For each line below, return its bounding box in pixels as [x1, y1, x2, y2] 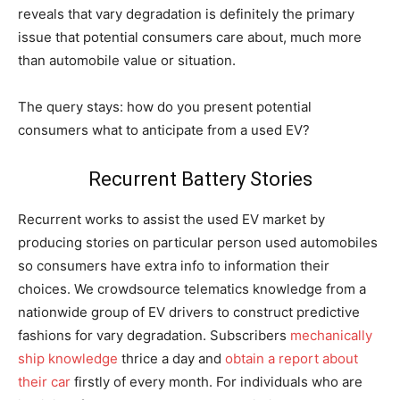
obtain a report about [225, 350, 358, 367]
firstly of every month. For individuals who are [71, 373, 362, 390]
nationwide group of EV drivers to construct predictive [18, 304, 360, 321]
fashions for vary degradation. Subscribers [18, 327, 290, 344]
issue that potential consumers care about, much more [18, 29, 362, 46]
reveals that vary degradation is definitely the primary [18, 5, 354, 22]
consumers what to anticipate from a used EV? [18, 121, 310, 138]
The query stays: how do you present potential [18, 98, 312, 115]
